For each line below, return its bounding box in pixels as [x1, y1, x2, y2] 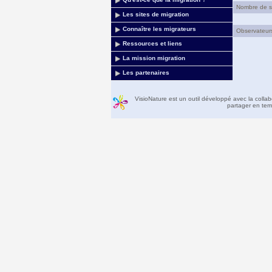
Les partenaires [122, 69, 169, 76]
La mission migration [122, 55, 185, 61]
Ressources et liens [122, 40, 182, 47]
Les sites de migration [122, 11, 189, 18]
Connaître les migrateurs [122, 25, 196, 32]
